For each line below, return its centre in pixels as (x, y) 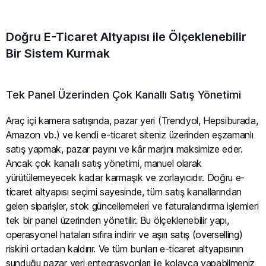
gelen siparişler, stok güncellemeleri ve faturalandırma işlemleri (132, 206)
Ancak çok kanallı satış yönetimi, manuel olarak (104, 163)
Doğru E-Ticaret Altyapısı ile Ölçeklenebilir (126, 37)
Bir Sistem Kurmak (58, 53)
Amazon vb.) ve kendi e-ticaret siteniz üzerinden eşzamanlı (130, 134)
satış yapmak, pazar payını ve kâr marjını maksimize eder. (124, 149)
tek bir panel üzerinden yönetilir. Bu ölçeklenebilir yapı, (118, 220)
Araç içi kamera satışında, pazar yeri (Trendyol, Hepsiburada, (132, 120)
